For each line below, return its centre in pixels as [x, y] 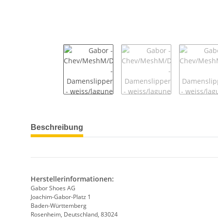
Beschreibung [57, 127]
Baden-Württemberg [59, 205]
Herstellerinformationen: [72, 179]
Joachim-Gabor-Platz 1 [61, 197]
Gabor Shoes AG [53, 188]
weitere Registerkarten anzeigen [83, 122]
